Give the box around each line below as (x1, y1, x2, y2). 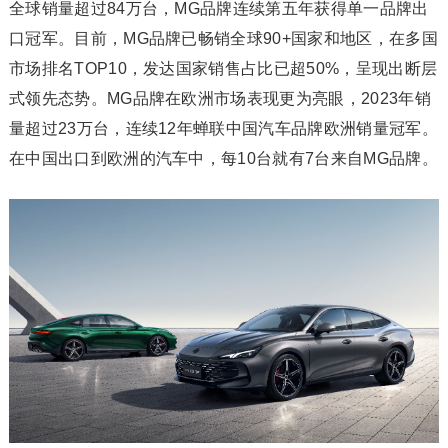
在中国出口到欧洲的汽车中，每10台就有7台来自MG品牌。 (8, 150, 438, 168)
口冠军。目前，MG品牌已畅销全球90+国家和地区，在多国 (8, 30, 438, 48)
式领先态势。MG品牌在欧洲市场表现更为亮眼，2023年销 (8, 90, 431, 108)
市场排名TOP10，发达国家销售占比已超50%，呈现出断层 (8, 60, 438, 78)
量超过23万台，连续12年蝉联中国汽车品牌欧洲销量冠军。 (8, 120, 438, 138)
